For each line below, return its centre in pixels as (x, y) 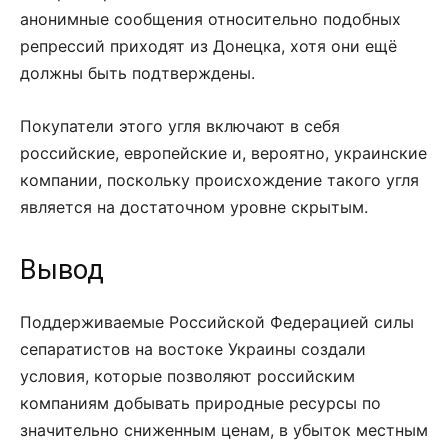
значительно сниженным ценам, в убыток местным (224, 430)
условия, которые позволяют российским (187, 376)
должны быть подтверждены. (137, 73)
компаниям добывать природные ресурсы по (200, 403)
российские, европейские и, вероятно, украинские (223, 153)
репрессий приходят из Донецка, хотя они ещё (208, 46)
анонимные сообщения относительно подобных (210, 19)
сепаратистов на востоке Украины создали (193, 349)
